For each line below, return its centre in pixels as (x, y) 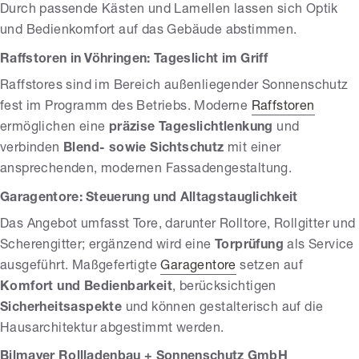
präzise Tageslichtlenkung (191, 128)
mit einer (252, 149)
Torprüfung (249, 246)
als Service (319, 246)
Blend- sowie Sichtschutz (144, 149)
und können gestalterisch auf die (223, 308)
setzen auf (270, 266)
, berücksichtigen (224, 287)
